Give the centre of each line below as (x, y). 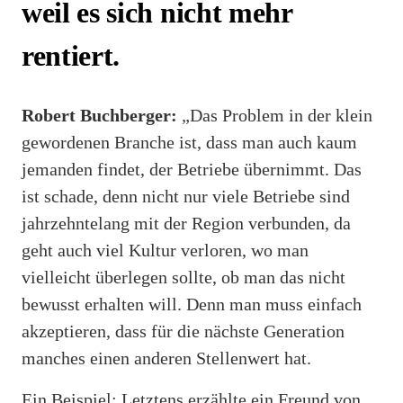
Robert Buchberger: (99, 115)
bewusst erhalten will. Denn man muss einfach (192, 304)
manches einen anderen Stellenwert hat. (166, 358)
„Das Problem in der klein (275, 115)
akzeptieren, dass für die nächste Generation (183, 331)
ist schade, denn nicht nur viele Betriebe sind (186, 196)
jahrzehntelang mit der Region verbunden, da (186, 223)
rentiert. (71, 56)
